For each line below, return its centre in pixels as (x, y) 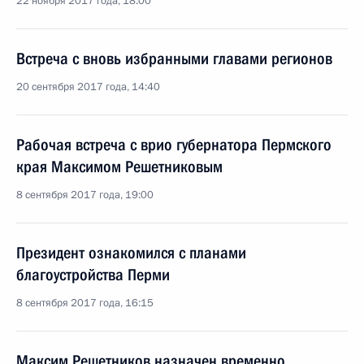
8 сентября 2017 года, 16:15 (85, 303)
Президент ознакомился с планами (131, 253)
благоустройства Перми (93, 275)
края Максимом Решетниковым (119, 167)
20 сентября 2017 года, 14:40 (88, 87)
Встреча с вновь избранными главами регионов (174, 58)
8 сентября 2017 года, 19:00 (85, 195)
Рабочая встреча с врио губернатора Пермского (174, 145)
